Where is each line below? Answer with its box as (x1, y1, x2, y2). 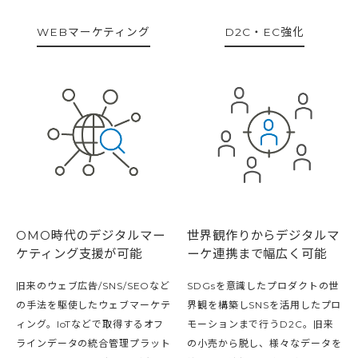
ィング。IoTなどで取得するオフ (16, 317, 165, 330)
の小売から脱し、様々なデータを (187, 336, 342, 349)
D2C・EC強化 (225, 25, 304, 38)
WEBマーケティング (37, 25, 150, 38)
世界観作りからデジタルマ (187, 227, 340, 243)
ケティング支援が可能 (16, 245, 142, 261)
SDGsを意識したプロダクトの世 (187, 279, 340, 292)
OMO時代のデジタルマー (16, 227, 165, 243)
